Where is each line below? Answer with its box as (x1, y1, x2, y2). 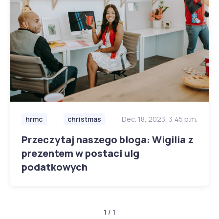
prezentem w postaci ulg (22, 147, 139, 160)
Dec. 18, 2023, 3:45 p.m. (122, 114, 197, 124)
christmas (67, 114, 101, 124)
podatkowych (22, 160, 88, 174)
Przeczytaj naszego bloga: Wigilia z (22, 133, 194, 147)
